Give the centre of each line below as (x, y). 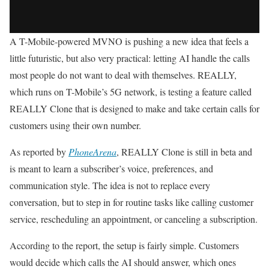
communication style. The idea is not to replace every (110, 185)
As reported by (39, 152)
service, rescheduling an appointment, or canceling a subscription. (134, 219)
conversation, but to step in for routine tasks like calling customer (131, 202)
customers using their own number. (75, 125)
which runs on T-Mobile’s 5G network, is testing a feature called (131, 92)
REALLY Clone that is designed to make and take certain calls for (134, 108)
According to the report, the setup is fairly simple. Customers (124, 245)
